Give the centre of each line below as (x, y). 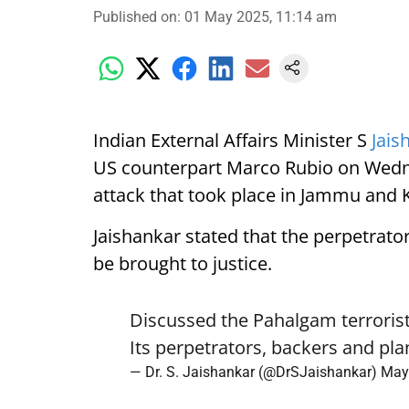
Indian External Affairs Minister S (232, 140)
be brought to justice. (183, 263)
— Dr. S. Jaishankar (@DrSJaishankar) (255, 372)
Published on (135, 17)
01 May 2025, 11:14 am (261, 17)
